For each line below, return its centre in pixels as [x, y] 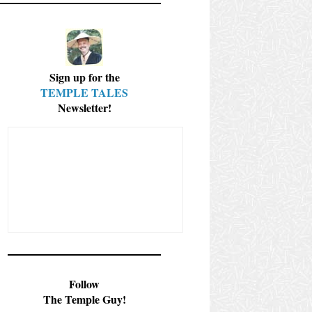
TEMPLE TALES [84, 92]
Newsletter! [84, 107]
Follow [84, 283]
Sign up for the [84, 77]
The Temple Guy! [84, 299]
